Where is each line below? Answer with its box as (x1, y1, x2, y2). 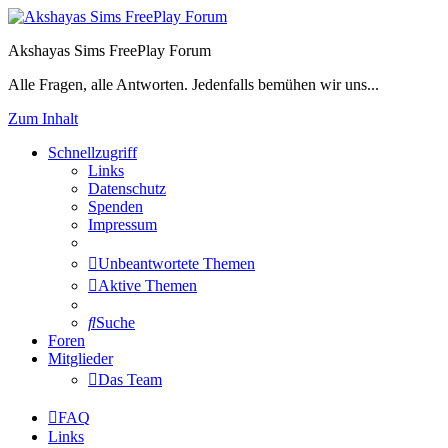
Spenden (88, 198, 143, 215)
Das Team (98, 371, 162, 388)
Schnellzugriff (48, 144, 137, 161)
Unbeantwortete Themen (98, 255, 255, 272)
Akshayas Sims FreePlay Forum (8, 42, 211, 59)
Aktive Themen (98, 277, 197, 294)
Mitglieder (48, 350, 113, 367)
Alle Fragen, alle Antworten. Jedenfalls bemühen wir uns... (8, 76, 379, 93)
